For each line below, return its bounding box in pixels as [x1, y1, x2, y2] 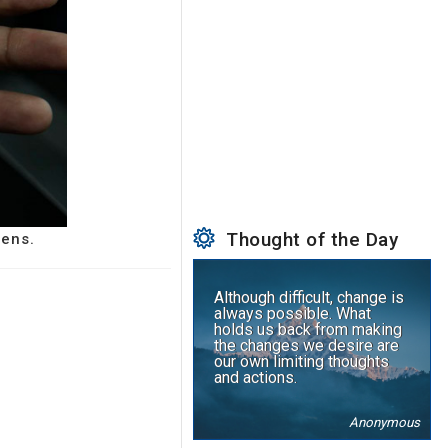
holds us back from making [214, 320, 403, 340]
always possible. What [214, 304, 372, 324]
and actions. [214, 368, 298, 388]
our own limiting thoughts [214, 352, 390, 372]
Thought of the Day [215, 228, 399, 252]
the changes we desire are [214, 336, 400, 356]
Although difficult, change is [214, 288, 405, 308]
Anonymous [349, 415, 421, 431]
